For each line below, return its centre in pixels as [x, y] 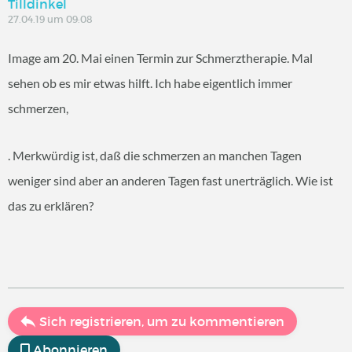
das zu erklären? [51, 205]
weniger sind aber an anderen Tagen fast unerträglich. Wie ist [170, 180]
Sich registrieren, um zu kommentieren [162, 321]
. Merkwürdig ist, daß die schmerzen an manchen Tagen [155, 155]
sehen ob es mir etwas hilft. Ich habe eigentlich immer [150, 82]
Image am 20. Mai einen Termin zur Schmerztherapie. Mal [160, 57]
